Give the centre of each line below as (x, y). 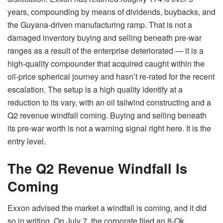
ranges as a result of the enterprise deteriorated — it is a (106, 51)
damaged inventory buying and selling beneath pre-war (105, 38)
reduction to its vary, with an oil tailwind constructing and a (109, 103)
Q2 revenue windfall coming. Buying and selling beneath (107, 115)
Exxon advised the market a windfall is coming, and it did (107, 208)
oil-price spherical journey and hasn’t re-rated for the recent (111, 77)
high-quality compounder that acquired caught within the (106, 64)
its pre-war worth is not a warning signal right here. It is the (109, 128)
